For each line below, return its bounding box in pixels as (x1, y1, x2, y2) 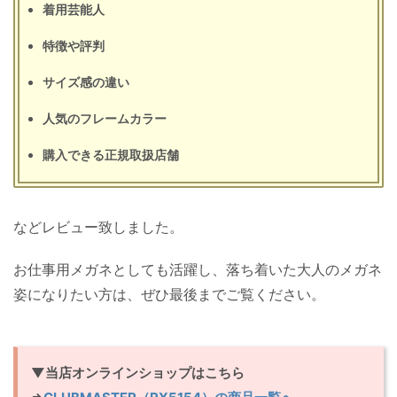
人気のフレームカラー (43, 110, 167, 126)
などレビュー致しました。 (13, 217, 183, 236)
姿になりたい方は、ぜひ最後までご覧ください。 (13, 284, 325, 303)
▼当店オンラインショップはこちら (31, 363, 245, 381)
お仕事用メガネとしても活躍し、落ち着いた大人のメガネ (13, 260, 382, 278)
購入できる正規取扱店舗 (43, 146, 179, 162)
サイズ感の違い (43, 74, 129, 90)
